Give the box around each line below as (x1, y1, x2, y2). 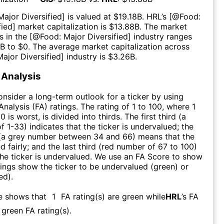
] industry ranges (128, 31, 192, 41)
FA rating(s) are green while (61, 191, 165, 201)
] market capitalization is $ (12, 21, 114, 31)
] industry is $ (61, 51, 113, 61)
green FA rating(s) (1, 205, 69, 215)
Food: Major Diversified (40, 31, 128, 41)
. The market (139, 21, 187, 31)
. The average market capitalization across (28, 41, 189, 51)
